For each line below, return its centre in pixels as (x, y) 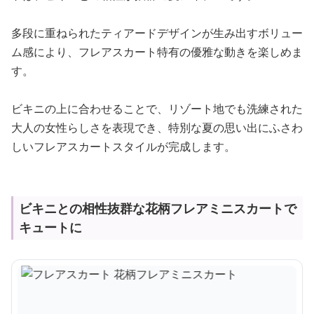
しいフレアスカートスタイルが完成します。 (123, 146)
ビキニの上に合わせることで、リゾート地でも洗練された (157, 109)
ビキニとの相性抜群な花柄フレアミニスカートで (158, 208)
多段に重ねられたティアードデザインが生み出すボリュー (157, 33)
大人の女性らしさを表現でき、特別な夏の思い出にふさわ (157, 128)
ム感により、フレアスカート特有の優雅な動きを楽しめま (157, 52)
